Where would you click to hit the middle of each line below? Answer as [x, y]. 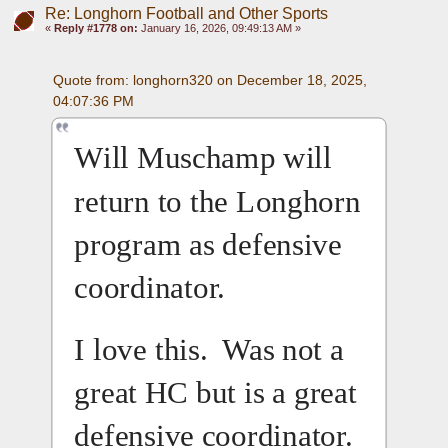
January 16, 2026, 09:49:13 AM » [219, 27]
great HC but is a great [216, 392]
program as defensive [208, 244]
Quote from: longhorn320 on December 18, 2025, [209, 79]
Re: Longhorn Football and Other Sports [186, 13]
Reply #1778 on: [95, 27]
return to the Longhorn [217, 201]
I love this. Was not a [209, 349]
